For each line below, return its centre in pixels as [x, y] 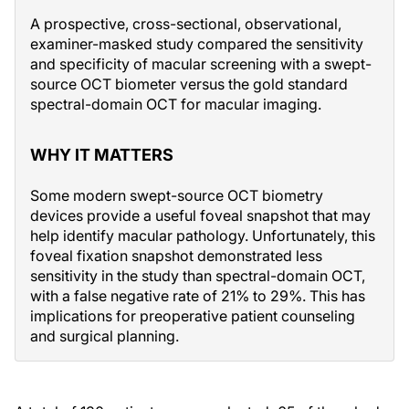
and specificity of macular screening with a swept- [201, 64]
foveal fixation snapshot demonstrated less [176, 256]
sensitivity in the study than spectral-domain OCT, [198, 276]
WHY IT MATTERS [102, 155]
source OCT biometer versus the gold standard [189, 84]
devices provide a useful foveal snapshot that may [200, 215]
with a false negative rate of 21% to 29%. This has [198, 296]
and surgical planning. [105, 336]
